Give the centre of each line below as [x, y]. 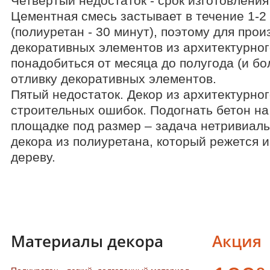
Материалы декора [87, 241]
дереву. [33, 157]
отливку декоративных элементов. [117, 79]
